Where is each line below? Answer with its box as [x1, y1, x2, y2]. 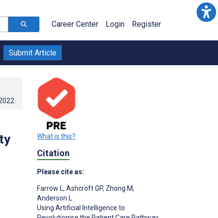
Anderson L [37, 194, 72, 202]
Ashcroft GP [65, 184, 103, 193]
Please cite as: [37, 168, 84, 176]
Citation [37, 147, 70, 158]
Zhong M [104, 184, 133, 193]
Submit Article [9, 48, 56, 57]
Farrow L [37, 184, 63, 193]
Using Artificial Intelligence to [37, 204, 125, 212]
